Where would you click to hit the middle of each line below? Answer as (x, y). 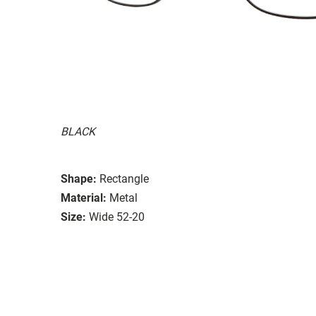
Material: (84, 197)
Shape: (79, 178)
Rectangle (124, 178)
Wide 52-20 (117, 217)
